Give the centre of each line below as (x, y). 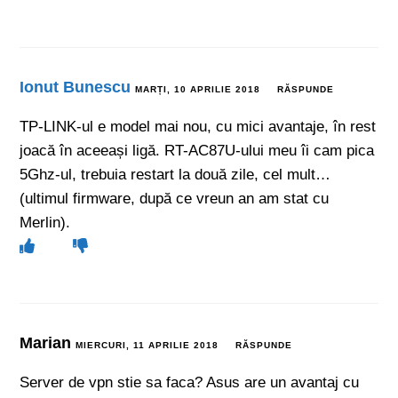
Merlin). (45, 222)
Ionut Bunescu (76, 87)
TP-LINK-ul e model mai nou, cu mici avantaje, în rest (198, 126)
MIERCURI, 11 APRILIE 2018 (147, 345)
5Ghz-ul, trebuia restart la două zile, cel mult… (175, 174)
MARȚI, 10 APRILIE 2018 (198, 89)
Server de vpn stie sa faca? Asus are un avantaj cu (190, 382)
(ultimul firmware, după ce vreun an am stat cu (175, 198)
